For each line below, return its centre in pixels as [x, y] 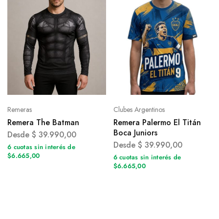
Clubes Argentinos [139, 109]
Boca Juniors [135, 132]
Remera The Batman [43, 122]
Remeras [20, 109]
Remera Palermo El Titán [157, 122]
